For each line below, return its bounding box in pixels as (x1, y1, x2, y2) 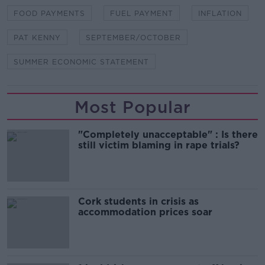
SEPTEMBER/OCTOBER (86, 33, 181, 43)
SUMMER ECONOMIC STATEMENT (14, 57, 149, 67)
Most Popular (74, 97, 191, 118)
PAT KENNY (14, 33, 61, 43)
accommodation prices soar (78, 206, 212, 218)
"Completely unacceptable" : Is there (78, 129, 258, 141)
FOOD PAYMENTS (14, 9, 85, 18)
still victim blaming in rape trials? (78, 140, 240, 151)
